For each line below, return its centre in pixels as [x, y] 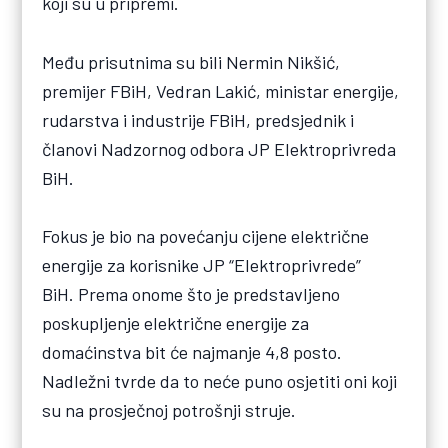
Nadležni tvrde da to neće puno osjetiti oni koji [220, 380]
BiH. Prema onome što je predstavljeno [191, 293]
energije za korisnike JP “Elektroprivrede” [202, 264]
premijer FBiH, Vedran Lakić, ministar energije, [221, 90]
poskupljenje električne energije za [176, 322]
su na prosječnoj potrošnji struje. [169, 409]
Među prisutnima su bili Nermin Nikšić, [191, 61]
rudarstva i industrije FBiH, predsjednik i [198, 119]
